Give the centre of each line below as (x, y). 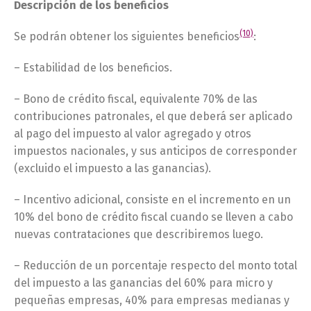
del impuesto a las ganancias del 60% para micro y (143, 283)
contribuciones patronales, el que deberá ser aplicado (153, 116)
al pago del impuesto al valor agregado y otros (133, 134)
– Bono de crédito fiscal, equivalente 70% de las (136, 99)
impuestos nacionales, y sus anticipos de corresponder (155, 151)
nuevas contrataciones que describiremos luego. (138, 234)
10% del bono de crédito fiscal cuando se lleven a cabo (153, 217)
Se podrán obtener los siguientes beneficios (127, 36)
